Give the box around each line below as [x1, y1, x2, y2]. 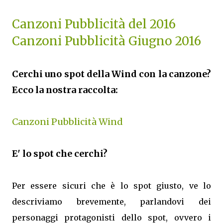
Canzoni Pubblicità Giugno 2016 [12, 33, 201, 49]
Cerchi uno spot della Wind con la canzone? [12, 68, 211, 80]
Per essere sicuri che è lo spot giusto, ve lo [12, 181, 211, 191]
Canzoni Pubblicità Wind [12, 116, 123, 127]
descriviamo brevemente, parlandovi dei [12, 197, 211, 207]
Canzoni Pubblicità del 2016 [12, 16, 176, 32]
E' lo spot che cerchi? [12, 148, 108, 159]
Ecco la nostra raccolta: [12, 84, 118, 96]
